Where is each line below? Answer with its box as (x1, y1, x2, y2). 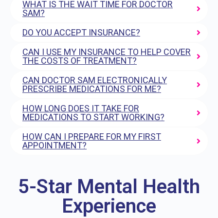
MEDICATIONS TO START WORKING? (22, 112, 164, 123)
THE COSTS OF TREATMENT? (22, 55, 137, 66)
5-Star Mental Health (18, 175, 200, 199)
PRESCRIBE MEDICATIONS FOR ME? (22, 84, 161, 94)
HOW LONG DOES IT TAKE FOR (22, 103, 139, 114)
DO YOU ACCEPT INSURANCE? (22, 27, 140, 38)
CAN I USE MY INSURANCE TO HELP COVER (22, 47, 191, 57)
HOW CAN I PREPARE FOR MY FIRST (22, 131, 161, 142)
